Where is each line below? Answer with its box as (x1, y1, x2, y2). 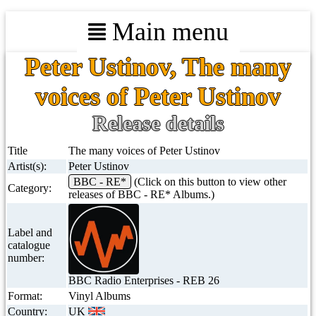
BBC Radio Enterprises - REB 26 (68, 274, 219, 286)
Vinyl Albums (68, 290, 130, 302)
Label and (8, 226, 52, 238)
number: (8, 252, 44, 264)
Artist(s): (8, 160, 47, 172)
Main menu (105, 18, 229, 46)
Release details (92, 111, 224, 135)
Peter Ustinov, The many (25, 53, 291, 81)
